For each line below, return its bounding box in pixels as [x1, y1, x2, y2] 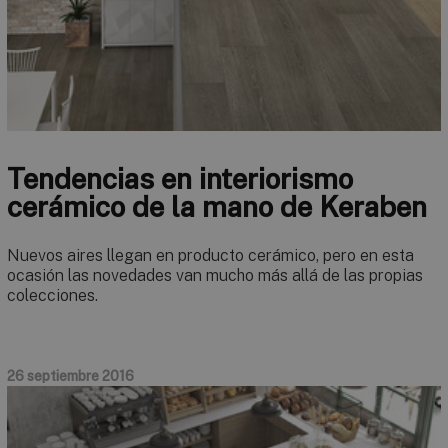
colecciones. [7, 285, 98, 305]
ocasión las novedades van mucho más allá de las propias [7, 265, 423, 285]
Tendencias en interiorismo [7, 161, 353, 195]
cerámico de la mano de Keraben [7, 189, 427, 223]
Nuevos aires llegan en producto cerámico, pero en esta [7, 245, 414, 265]
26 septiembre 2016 [7, 367, 134, 384]
